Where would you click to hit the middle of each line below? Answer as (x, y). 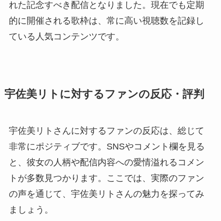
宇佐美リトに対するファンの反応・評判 (104, 94)
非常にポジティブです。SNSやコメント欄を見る (107, 147)
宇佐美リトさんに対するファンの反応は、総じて (106, 131)
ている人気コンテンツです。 (66, 37)
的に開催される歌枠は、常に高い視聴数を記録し (106, 21)
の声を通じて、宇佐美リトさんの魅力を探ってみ (106, 194)
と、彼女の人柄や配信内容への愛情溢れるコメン (106, 163)
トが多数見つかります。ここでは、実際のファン (106, 178)
